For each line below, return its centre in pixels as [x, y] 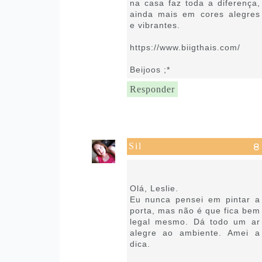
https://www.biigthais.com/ [185, 47]
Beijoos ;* [150, 69]
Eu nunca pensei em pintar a [195, 199]
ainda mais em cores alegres [195, 14]
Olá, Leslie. [154, 188]
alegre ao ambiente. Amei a [195, 232]
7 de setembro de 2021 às [178, 163]
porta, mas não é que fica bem [195, 210]
